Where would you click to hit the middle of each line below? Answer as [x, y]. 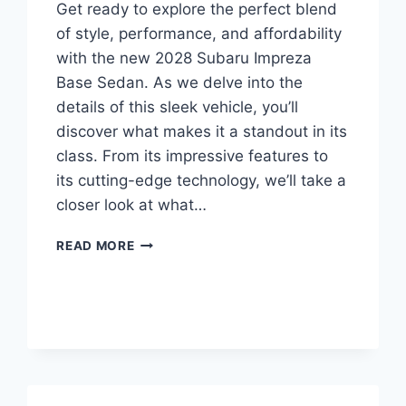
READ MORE [96, 246]
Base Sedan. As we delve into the [180, 83]
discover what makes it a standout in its [202, 132]
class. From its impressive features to [193, 156]
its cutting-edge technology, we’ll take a [202, 181]
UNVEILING [170, 375]
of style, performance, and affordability [199, 34]
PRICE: [155, 356]
